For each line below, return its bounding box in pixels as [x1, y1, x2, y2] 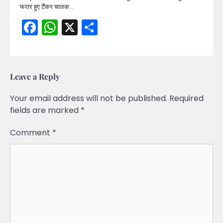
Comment [10, 126, 52, 138]
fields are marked [10, 104, 81, 116]
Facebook [38, 15, 113, 38]
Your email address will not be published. [10, 92, 167, 104]
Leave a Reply [10, 71, 60, 82]
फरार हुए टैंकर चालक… [20, 1, 74, 11]
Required [169, 92, 204, 104]
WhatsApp [58, 15, 140, 38]
